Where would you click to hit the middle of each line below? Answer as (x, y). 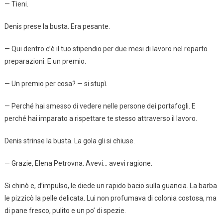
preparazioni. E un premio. (45, 61)
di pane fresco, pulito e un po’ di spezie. (65, 210)
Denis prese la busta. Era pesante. (57, 26)
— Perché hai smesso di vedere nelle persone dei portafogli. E (100, 106)
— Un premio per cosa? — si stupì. (56, 83)
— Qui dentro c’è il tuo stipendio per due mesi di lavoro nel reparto (106, 49)
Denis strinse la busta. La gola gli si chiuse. (69, 141)
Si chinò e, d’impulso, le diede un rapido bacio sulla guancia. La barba (111, 185)
